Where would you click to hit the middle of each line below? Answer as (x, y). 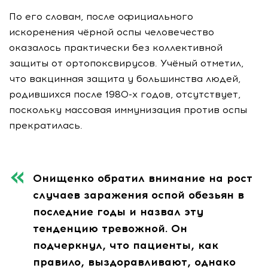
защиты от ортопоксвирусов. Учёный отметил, (126, 63)
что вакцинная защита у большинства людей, (125, 79)
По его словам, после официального (101, 16)
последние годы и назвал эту (118, 212)
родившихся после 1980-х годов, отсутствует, (125, 94)
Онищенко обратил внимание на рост (143, 178)
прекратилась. (46, 125)
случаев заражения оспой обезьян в (138, 195)
